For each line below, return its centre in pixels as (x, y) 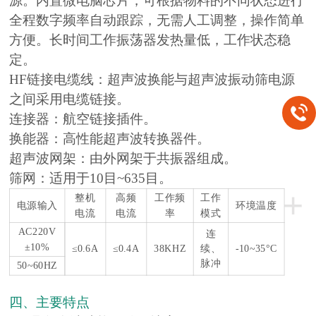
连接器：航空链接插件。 (83, 119)
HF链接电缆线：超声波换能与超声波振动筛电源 (152, 80)
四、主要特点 (50, 303)
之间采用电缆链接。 (70, 99)
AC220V (38, 232)
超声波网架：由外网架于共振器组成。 (123, 159)
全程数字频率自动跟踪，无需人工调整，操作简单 (157, 20)
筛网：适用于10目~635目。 (91, 178)
